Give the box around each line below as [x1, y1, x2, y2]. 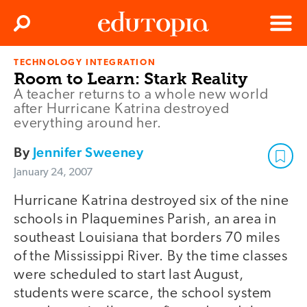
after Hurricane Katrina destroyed [14, 102, 230, 117]
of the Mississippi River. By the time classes [14, 249, 288, 265]
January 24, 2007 [14, 167, 93, 179]
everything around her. [14, 116, 162, 132]
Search [23, 23, 49, 32]
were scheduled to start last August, [14, 268, 244, 283]
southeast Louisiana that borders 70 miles [14, 231, 280, 246]
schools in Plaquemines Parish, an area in [14, 212, 277, 228]
